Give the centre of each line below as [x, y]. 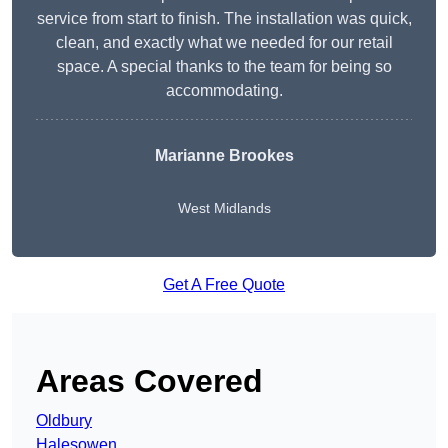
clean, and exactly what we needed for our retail [224, 43]
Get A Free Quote [224, 285]
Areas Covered [149, 381]
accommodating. [224, 91]
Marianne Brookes [224, 156]
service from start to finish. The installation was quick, [224, 19]
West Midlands [224, 208]
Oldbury [64, 421]
